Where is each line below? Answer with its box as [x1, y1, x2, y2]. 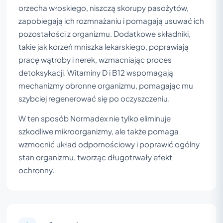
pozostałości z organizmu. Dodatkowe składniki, [18, 28, 191, 38]
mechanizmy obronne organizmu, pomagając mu [18, 80, 193, 90]
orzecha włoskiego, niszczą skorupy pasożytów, [18, 2, 189, 12]
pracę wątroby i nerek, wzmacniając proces [18, 54, 172, 64]
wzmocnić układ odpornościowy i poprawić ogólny [18, 139, 200, 149]
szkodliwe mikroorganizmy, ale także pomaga [18, 126, 179, 136]
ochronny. [18, 165, 54, 175]
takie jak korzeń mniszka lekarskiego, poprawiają [18, 41, 189, 51]
